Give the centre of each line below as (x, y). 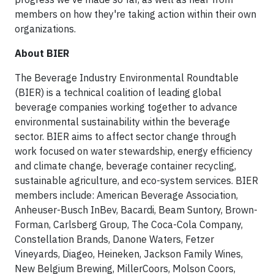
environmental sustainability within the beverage (122, 121)
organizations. (45, 28)
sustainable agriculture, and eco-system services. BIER (136, 180)
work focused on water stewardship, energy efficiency (134, 151)
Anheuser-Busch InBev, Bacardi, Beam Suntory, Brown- (136, 209)
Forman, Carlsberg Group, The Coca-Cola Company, (129, 224)
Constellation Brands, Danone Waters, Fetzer (114, 239)
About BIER (42, 53)
